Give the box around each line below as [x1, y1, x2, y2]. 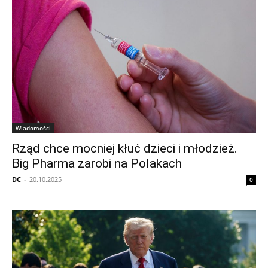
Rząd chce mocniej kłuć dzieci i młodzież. [12, 141, 237, 156]
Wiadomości [16, 124, 51, 133]
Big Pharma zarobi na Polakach [12, 156, 182, 171]
